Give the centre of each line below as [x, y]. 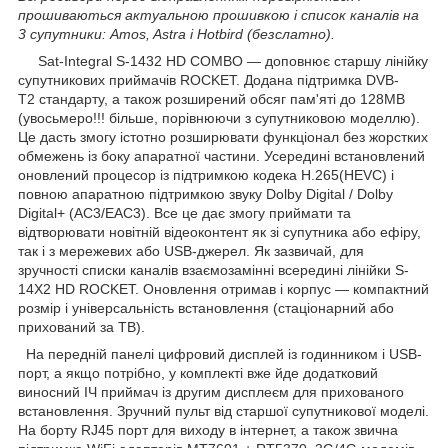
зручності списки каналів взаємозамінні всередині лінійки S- [213, 269]
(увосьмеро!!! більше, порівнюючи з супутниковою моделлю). [219, 117]
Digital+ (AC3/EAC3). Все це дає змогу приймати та [184, 212]
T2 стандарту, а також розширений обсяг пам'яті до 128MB [211, 98]
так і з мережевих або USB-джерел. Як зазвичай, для [191, 250]
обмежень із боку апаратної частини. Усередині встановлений [221, 155]
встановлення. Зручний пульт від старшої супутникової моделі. [223, 410]
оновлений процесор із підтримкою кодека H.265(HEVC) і [206, 174]
